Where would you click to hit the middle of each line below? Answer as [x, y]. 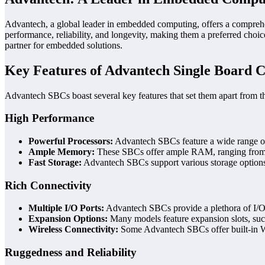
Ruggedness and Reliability [71, 253]
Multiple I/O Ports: [66, 208]
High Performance [49, 118]
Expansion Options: [68, 219]
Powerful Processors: [71, 141]
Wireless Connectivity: [73, 230]
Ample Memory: [62, 151]
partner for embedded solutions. [64, 45]
